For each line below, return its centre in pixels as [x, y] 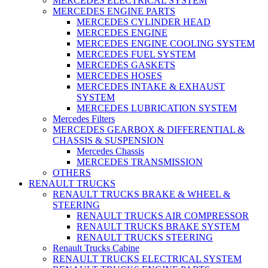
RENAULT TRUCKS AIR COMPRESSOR [163, 216]
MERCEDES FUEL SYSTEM [136, 54]
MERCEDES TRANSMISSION [140, 162]
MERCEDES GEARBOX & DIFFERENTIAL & [149, 130]
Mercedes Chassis [110, 151]
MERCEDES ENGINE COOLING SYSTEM [166, 44]
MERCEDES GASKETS [126, 65]
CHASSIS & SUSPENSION [108, 141]
